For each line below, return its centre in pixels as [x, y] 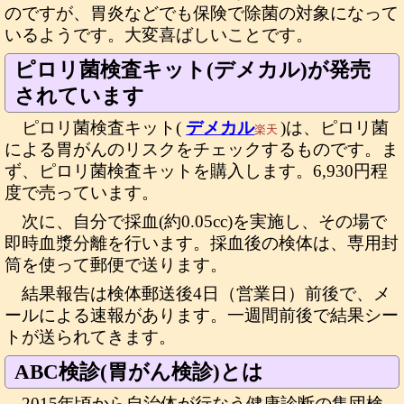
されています [79, 96]
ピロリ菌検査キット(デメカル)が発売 [193, 69]
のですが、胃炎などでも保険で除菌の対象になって [202, 13]
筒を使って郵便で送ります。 [116, 265]
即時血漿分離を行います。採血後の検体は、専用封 [202, 243]
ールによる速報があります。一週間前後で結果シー [202, 315]
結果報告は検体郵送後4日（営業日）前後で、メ [207, 294]
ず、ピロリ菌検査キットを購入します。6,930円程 [196, 171]
